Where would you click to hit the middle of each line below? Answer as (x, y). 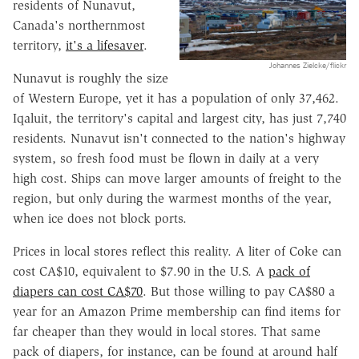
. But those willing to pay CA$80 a (239, 291)
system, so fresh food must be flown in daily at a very (166, 158)
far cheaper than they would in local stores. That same (167, 331)
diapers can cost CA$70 (78, 291)
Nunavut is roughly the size (91, 78)
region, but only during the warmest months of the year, (172, 198)
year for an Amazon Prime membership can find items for (177, 311)
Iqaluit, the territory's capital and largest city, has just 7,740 (179, 118)
